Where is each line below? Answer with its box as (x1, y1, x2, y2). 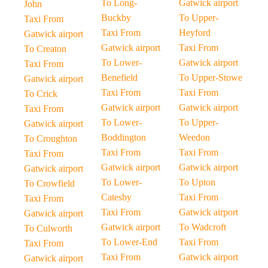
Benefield (101, 72, 138, 83)
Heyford (178, 28, 211, 38)
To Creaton (24, 44, 66, 54)
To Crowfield (24, 178, 75, 188)
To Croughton (24, 133, 77, 144)
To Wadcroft (178, 222, 226, 232)
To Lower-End (101, 237, 158, 247)
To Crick (24, 89, 57, 99)
